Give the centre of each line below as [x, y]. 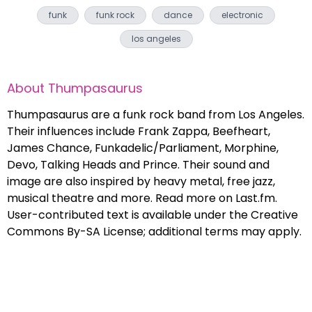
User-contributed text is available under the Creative [153, 215]
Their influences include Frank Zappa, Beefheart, [139, 131]
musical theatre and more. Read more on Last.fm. [142, 198]
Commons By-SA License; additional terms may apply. [154, 232]
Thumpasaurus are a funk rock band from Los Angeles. [156, 115]
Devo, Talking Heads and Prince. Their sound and [138, 165]
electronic [242, 15]
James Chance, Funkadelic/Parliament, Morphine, [143, 148]
